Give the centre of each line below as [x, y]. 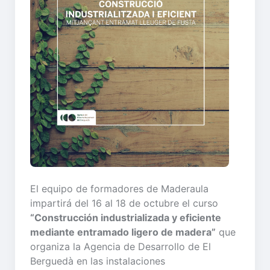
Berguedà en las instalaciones [98, 261]
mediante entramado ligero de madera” [123, 232]
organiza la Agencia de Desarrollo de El [121, 246]
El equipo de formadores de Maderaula [119, 188]
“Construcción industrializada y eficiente [126, 217]
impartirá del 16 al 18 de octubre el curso [124, 203]
